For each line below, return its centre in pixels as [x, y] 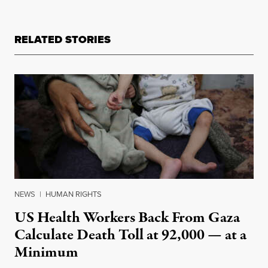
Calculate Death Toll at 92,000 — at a [130, 235]
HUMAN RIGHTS [74, 194]
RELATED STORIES [63, 40]
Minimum [46, 253]
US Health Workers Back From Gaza [127, 218]
